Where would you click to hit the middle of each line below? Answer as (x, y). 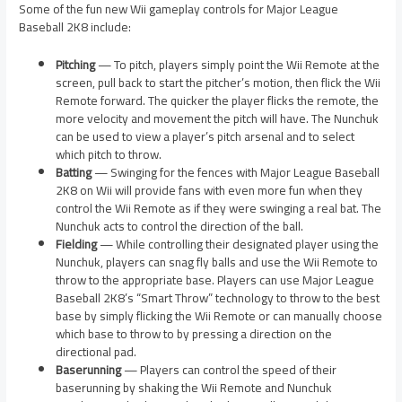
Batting (74, 173)
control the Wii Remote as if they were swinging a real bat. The (219, 209)
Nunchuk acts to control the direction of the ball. (180, 227)
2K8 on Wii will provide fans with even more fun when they (210, 191)
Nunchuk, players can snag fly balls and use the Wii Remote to (217, 262)
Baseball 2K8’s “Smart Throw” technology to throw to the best (218, 298)
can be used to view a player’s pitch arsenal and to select (205, 137)
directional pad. (96, 352)
